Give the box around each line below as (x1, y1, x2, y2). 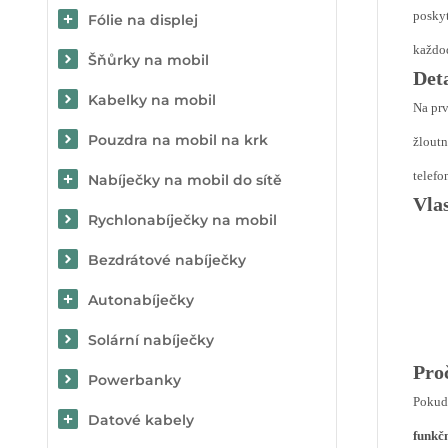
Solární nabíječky (88, 331, 214, 349)
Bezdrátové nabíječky (88, 251, 246, 269)
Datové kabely (88, 411, 194, 429)
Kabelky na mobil (88, 91, 216, 109)
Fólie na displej (88, 11, 198, 29)
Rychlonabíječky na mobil (88, 211, 277, 229)
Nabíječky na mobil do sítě (88, 171, 282, 189)
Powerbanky (88, 371, 181, 389)
